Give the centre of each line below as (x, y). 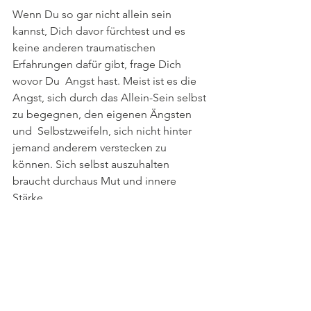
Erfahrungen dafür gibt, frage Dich (98, 64)
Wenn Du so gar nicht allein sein (93, 14)
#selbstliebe (171, 281)
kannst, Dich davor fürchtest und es (102, 31)
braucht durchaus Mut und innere (96, 181)
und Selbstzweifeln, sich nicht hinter (103, 131)
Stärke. (32, 197)
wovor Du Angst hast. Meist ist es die (106, 81)
